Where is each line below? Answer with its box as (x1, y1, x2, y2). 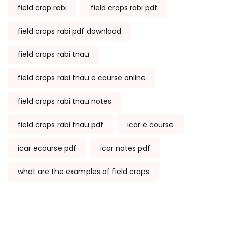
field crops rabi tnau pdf (17, 119, 103, 130)
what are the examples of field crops (17, 166, 149, 177)
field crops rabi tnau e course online (17, 72, 146, 83)
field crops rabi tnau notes (17, 96, 111, 106)
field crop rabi (17, 2, 67, 13)
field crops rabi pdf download (17, 25, 121, 36)
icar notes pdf (100, 142, 150, 153)
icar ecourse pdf (17, 142, 76, 153)
